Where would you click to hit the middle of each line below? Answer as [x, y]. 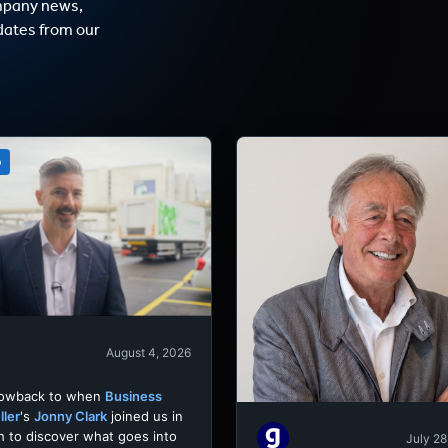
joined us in [145, 416]
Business [133, 396]
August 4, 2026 [148, 352]
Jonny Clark [70, 416]
